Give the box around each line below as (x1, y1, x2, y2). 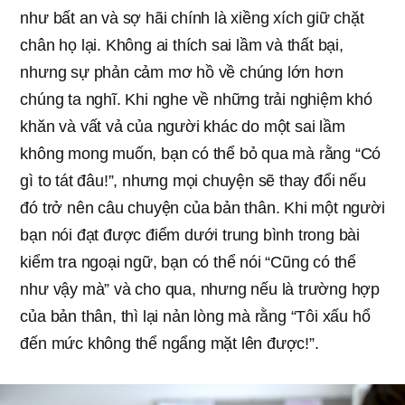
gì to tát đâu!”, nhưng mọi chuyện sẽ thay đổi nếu (20, 172, 366, 191)
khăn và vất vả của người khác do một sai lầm (20, 118, 345, 137)
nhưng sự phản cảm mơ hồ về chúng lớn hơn (20, 63, 344, 82)
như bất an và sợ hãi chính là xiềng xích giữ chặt (20, 9, 364, 28)
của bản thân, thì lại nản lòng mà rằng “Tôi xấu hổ (20, 307, 371, 326)
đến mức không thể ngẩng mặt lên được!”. (20, 334, 319, 353)
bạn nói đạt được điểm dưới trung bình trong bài (20, 226, 360, 245)
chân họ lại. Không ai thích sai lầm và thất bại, (20, 36, 344, 55)
